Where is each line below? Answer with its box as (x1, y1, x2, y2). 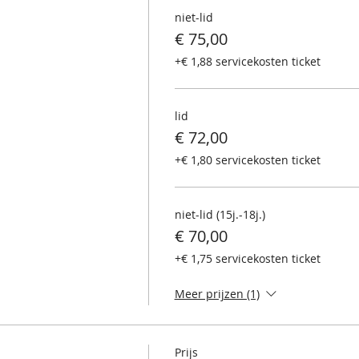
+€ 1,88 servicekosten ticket (174, 53, 321, 69)
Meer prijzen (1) (174, 285, 260, 301)
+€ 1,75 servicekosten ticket (174, 250, 321, 266)
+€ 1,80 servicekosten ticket (174, 151, 321, 167)
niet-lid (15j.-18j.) (174, 206, 265, 222)
